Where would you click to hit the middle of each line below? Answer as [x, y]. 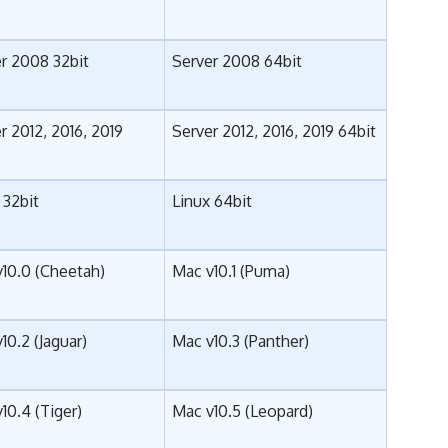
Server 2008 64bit [237, 61]
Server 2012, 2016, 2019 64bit [274, 131]
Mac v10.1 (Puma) [231, 271]
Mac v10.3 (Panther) [241, 341]
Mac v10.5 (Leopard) [243, 411]
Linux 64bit [212, 201]
